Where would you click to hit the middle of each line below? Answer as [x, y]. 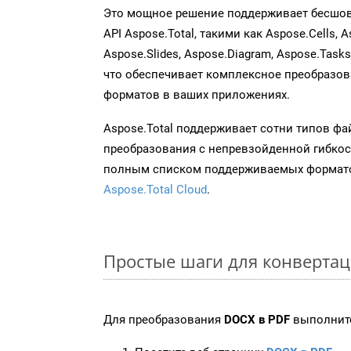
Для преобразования [164, 319]
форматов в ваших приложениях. [197, 94]
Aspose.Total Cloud [155, 189]
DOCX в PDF [257, 319]
